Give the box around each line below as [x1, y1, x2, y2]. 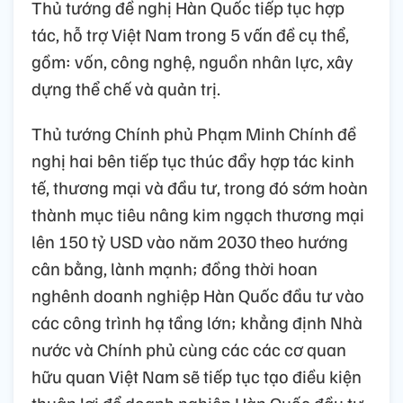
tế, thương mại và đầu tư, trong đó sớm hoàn [31, 175, 368, 199]
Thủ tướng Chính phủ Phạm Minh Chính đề [31, 121, 356, 145]
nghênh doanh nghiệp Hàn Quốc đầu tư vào [31, 282, 364, 307]
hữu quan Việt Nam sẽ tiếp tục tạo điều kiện [31, 363, 362, 388]
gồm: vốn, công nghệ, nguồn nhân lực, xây [31, 49, 354, 73]
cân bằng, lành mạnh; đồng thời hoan [31, 255, 318, 280]
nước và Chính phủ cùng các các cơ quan [31, 336, 346, 361]
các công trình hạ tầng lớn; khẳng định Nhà [31, 309, 363, 334]
